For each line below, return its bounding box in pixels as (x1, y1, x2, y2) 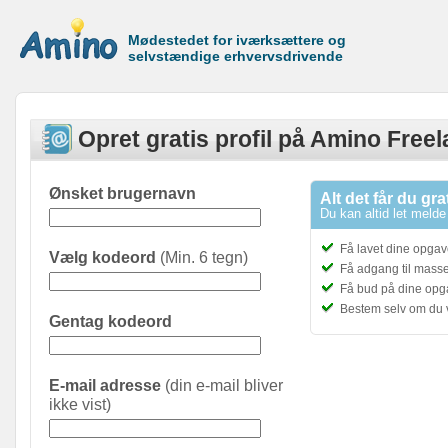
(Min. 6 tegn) (160, 248, 248, 266)
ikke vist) (49, 395, 111, 413)
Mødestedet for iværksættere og (128, 32, 346, 48)
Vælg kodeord (49, 248, 156, 266)
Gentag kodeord (49, 312, 172, 330)
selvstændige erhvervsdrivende (128, 48, 343, 64)
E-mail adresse (49, 376, 161, 394)
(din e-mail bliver (165, 376, 283, 394)
